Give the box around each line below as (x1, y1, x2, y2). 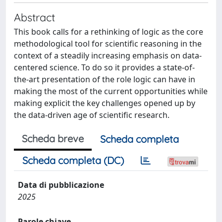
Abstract (14, 10, 55, 24)
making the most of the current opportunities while (14, 85, 208, 97)
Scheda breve (22, 132, 84, 145)
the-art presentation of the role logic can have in (14, 73, 195, 85)
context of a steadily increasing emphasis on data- (14, 50, 202, 61)
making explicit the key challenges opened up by (14, 97, 195, 109)
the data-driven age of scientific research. (14, 109, 169, 120)
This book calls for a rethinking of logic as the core (14, 26, 203, 37)
